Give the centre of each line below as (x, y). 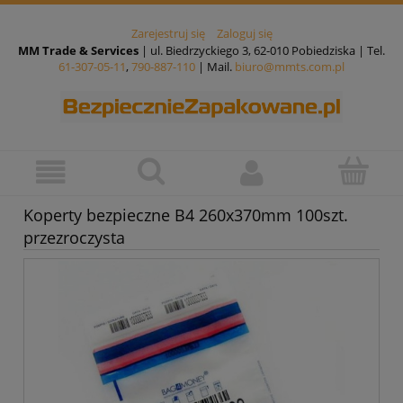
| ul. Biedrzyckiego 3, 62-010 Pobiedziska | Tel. (262, 51)
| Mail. (215, 67)
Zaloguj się (244, 34)
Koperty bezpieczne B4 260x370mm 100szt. (186, 215)
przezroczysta (74, 238)
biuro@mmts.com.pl (290, 67)
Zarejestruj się (168, 34)
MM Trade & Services (78, 51)
